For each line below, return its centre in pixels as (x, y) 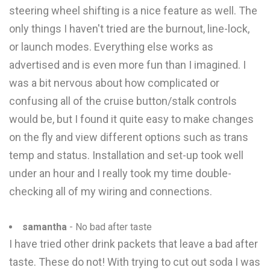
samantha (45, 227)
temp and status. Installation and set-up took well (126, 155)
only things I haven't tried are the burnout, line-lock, (129, 29)
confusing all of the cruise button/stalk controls (123, 101)
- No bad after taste (109, 227)
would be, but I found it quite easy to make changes (131, 119)
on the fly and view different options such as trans (129, 137)
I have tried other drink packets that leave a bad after (133, 244)
